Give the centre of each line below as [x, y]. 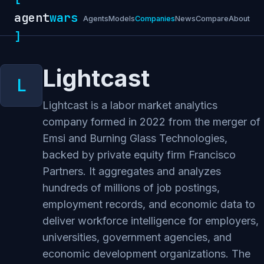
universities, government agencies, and [137, 237]
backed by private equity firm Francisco [139, 155]
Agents [96, 18]
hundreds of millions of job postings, [131, 188]
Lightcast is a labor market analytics [130, 105]
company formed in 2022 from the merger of [151, 122]
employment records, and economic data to [149, 204]
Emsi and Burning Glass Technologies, [135, 138]
